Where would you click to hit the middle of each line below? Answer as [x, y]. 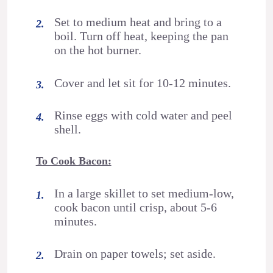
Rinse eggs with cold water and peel [144, 115]
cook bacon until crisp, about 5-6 [136, 207]
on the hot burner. [98, 50]
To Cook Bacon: [73, 161]
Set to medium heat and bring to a [138, 22]
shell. [68, 129]
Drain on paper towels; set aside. [135, 254]
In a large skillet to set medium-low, [144, 193]
